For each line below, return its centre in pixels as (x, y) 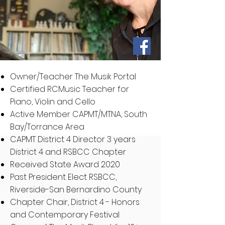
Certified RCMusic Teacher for (70, 89)
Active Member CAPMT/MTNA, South (79, 114)
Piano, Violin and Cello (53, 102)
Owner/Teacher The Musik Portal (73, 77)
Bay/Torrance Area (47, 127)
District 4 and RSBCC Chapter (68, 152)
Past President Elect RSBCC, (63, 177)
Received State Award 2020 (65, 164)
